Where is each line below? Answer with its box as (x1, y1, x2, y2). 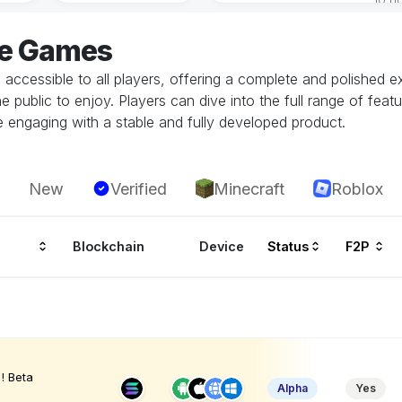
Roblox (331, 179, 383, 198)
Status (267, 239, 309, 255)
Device (199, 239, 245, 255)
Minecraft (214, 179, 284, 198)
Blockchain (73, 239, 145, 255)
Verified (110, 179, 167, 198)
